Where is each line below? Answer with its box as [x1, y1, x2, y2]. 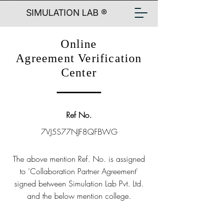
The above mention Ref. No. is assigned [13, 153, 145, 164]
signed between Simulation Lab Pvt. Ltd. [14, 178, 144, 189]
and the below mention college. [27, 190, 131, 201]
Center [61, 66, 97, 79]
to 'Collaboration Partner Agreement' [20, 166, 138, 177]
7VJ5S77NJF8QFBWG [40, 126, 117, 137]
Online [61, 37, 97, 50]
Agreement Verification [16, 52, 142, 65]
